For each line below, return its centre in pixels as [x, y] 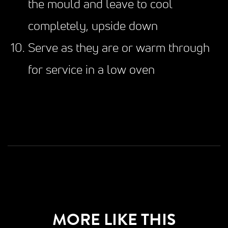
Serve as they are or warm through [119, 49]
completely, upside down [93, 27]
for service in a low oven [91, 70]
